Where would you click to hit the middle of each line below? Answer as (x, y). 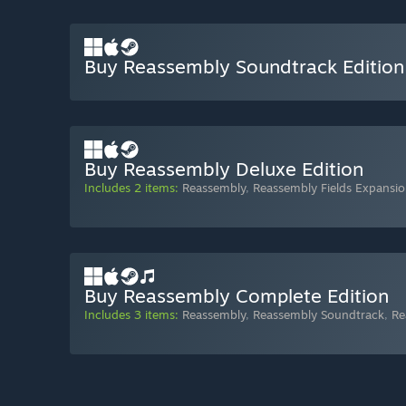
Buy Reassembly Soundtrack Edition (244, 67)
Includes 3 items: (131, 315)
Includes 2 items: (131, 188)
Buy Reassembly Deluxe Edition (224, 169)
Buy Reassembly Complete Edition (237, 296)
